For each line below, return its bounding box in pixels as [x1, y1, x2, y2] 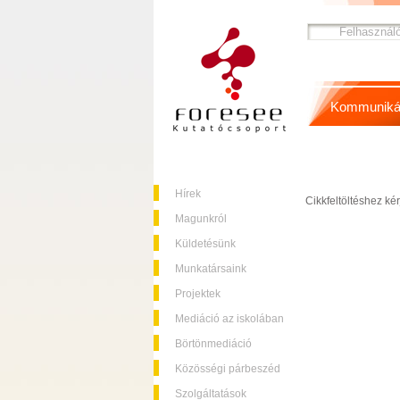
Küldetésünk [175, 237, 236, 250]
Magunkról [175, 212, 227, 225]
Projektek [175, 287, 221, 300]
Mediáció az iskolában [175, 312, 284, 325]
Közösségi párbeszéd [175, 362, 280, 375]
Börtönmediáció [175, 337, 252, 350]
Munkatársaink [175, 262, 246, 275]
